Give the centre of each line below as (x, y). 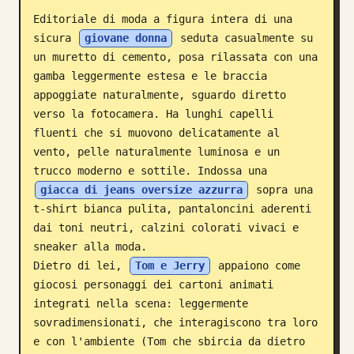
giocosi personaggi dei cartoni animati (153, 284)
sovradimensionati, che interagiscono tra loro (175, 322)
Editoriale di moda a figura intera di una (163, 19)
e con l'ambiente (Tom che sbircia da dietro (169, 341)
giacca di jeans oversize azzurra (141, 190)
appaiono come (256, 265)
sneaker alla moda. (90, 247)
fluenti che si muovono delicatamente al (156, 133)
